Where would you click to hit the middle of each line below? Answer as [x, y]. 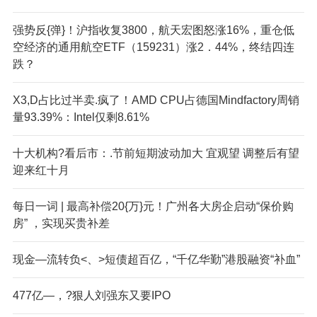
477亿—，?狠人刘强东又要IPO [91, 295]
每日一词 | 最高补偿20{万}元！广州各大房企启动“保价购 [153, 206]
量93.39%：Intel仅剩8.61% [81, 117]
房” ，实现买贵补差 [61, 223]
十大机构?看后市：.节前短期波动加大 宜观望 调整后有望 [156, 153]
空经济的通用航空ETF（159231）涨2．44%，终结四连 [153, 47]
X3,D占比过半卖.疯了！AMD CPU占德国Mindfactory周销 [156, 100]
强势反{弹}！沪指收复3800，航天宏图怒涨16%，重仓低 [153, 30]
